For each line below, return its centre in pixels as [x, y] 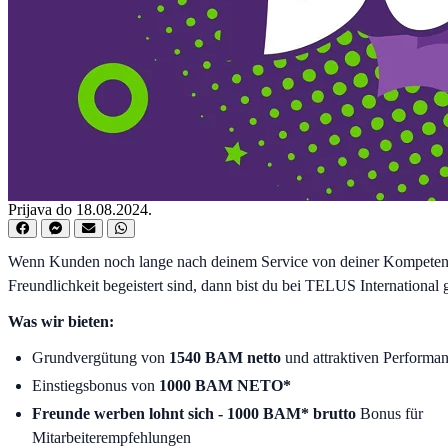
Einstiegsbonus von [95, 385]
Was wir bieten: [61, 321]
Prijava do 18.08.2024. [80, 209]
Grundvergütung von [100, 357]
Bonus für [389, 413]
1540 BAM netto [225, 357]
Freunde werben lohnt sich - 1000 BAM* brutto [194, 413]
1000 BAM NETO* [225, 385]
